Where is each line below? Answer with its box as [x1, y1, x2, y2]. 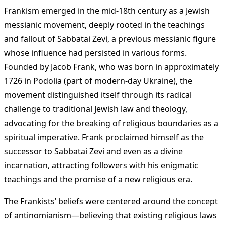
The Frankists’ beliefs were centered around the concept [4, 196, 218, 207]
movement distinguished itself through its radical [4, 89, 192, 101]
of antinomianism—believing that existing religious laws [4, 210, 217, 221]
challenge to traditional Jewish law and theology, [4, 103, 187, 115]
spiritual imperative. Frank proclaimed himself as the [4, 132, 204, 143]
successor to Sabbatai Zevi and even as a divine [4, 146, 183, 157]
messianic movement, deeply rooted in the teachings [4, 19, 205, 31]
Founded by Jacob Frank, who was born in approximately [4, 61, 219, 73]
